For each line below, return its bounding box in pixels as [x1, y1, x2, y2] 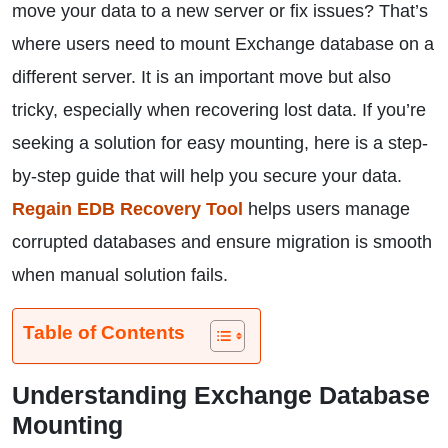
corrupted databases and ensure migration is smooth [12, 232, 432, 252]
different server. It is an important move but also [12, 67, 391, 87]
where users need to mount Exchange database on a [12, 34, 434, 54]
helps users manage [243, 199, 410, 219]
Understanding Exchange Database [12, 381, 430, 409]
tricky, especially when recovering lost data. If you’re [12, 100, 426, 120]
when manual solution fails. [12, 265, 228, 285]
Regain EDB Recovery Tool [12, 199, 243, 219]
